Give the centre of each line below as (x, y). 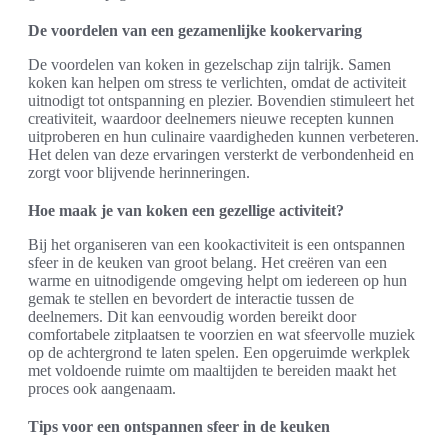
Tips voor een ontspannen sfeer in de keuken (179, 426)
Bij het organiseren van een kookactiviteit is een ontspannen (216, 244)
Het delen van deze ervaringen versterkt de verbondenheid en (221, 154)
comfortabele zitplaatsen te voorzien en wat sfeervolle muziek (221, 334)
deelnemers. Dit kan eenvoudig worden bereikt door (192, 316)
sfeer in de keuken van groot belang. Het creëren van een (207, 262)
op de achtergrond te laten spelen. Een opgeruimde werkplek (219, 352)
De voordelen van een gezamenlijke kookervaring (195, 30)
